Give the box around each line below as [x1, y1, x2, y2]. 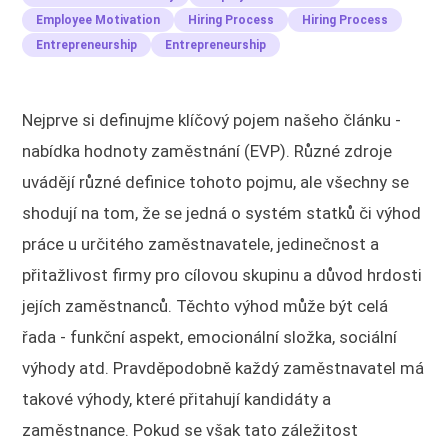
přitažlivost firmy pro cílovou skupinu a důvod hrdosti [22, 264, 423, 285]
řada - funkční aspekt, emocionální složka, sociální [22, 326, 398, 347]
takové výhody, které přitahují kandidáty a [22, 388, 332, 409]
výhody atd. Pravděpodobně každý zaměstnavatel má [22, 357, 425, 378]
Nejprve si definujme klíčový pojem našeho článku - [22, 109, 402, 130]
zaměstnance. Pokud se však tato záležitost [22, 419, 359, 440]
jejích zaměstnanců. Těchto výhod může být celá [22, 295, 389, 316]
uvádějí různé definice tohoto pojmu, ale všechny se [22, 171, 410, 192]
